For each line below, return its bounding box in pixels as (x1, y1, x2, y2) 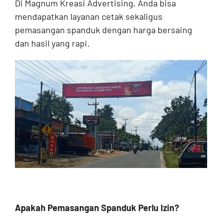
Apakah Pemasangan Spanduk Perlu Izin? (14, 202, 179, 213)
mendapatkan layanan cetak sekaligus (14, 11, 163, 22)
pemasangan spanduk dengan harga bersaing (14, 24, 192, 36)
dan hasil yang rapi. (14, 38, 90, 49)
